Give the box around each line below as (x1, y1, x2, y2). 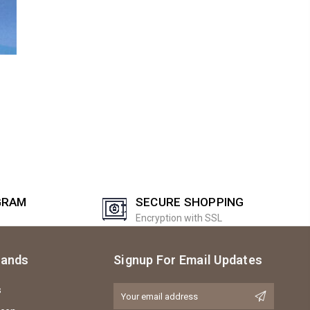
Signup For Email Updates (113, 252, 262, 267)
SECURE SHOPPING (135, 194, 244, 209)
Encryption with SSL (135, 212, 222, 224)
